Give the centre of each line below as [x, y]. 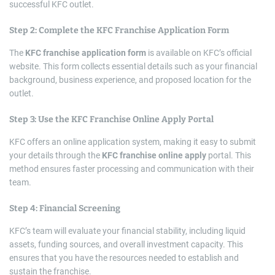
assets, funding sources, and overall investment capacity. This [126, 245]
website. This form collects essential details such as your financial [133, 67]
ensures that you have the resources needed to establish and [124, 258]
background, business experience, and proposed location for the [130, 80]
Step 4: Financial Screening [65, 209]
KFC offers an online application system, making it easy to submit [133, 142]
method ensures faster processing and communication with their [132, 169]
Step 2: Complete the [53, 31]
